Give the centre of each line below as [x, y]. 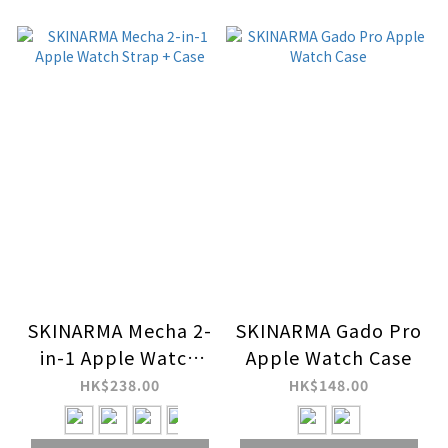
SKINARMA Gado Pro [328, 329]
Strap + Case [119, 383]
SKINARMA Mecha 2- [119, 329]
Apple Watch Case [328, 356]
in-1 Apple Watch [119, 356]
